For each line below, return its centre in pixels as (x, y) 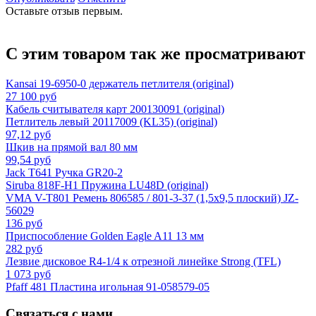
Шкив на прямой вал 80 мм (72, 147)
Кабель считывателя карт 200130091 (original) (115, 109)
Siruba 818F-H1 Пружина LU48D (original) (107, 185)
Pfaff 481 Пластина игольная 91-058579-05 (108, 286)
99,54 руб (28, 159)
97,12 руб (28, 134)
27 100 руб (31, 96)
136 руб (24, 223)
